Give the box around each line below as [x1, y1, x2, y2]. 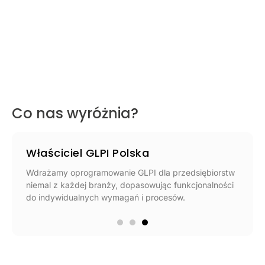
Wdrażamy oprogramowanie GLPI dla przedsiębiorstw [26, 167, 235, 177]
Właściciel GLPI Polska [26, 146, 149, 160]
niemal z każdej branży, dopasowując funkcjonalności [26, 180, 234, 190]
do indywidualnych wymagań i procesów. [26, 192, 185, 202]
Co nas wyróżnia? [12, 104, 138, 123]
